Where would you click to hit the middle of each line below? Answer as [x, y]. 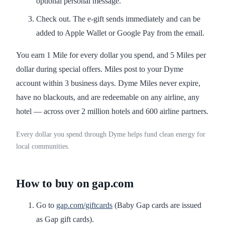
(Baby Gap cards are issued [157, 205]
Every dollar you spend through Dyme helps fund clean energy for [111, 135]
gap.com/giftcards [84, 205]
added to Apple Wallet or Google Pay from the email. [120, 33]
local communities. [43, 147]
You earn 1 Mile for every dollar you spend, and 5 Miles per [111, 55]
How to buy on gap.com [75, 184]
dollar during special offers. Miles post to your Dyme [100, 69]
